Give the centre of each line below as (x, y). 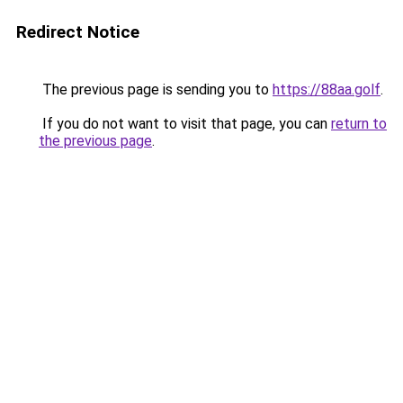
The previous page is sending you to (156, 90)
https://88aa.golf (327, 90)
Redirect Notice (78, 32)
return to (359, 124)
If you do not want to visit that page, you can (185, 124)
